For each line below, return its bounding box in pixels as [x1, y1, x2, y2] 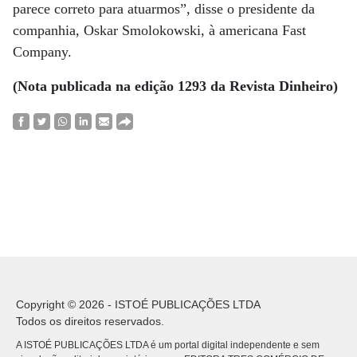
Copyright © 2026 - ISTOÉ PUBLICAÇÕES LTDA [16, 298, 261, 311]
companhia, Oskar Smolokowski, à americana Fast [13, 22, 306, 38]
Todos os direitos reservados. [16, 315, 164, 328]
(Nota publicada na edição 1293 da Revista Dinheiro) [13, 78, 338, 94]
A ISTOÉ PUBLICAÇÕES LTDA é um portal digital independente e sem [16, 339, 320, 351]
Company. [13, 44, 72, 60]
